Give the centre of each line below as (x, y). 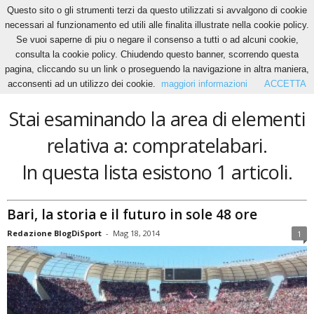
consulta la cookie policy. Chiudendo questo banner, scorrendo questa (157, 54)
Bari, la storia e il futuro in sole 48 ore (132, 214)
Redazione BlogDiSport (54, 233)
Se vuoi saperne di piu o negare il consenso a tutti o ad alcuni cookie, (157, 40)
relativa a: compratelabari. (157, 145)
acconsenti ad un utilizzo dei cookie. (82, 84)
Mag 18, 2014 (136, 233)
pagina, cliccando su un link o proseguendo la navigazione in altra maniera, (157, 69)
